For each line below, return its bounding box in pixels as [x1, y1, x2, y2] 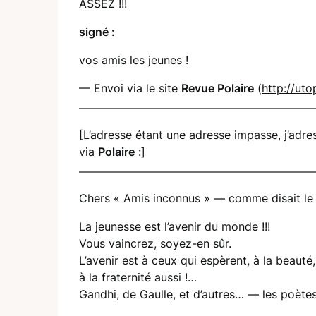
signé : [79, 24, 115, 39]
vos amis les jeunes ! [79, 52, 188, 67]
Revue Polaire [181, 80, 254, 95]
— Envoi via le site [79, 80, 181, 95]
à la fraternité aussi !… [79, 269, 197, 284]
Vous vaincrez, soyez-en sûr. [79, 236, 231, 250]
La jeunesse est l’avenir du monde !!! [79, 219, 270, 233]
